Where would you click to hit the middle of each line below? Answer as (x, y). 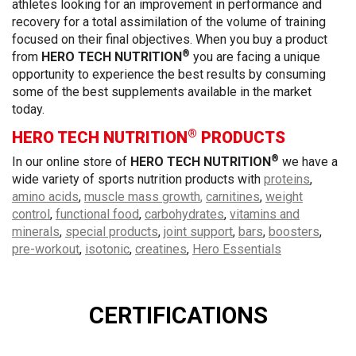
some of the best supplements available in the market (162, 91)
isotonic (107, 250)
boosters (294, 232)
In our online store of (71, 162)
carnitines (233, 197)
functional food (97, 215)
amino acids (45, 197)
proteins (287, 180)
